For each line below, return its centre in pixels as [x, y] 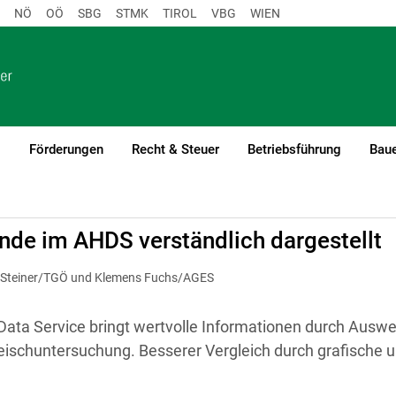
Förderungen [66, 149]
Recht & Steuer [175, 149]
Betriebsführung [294, 149]
